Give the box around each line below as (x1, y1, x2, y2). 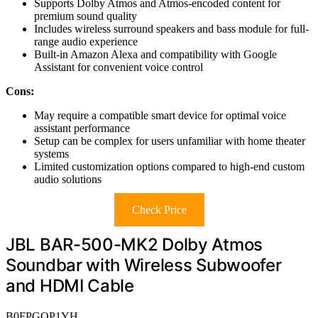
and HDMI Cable (6, 275, 134, 297)
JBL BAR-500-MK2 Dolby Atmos (6, 234, 263, 256)
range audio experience (34, 35, 138, 48)
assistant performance (34, 122, 130, 135)
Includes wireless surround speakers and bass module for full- (34, 23, 309, 35)
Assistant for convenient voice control (34, 61, 203, 74)
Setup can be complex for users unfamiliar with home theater (34, 135, 305, 148)
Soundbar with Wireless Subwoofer (6, 255, 282, 276)
